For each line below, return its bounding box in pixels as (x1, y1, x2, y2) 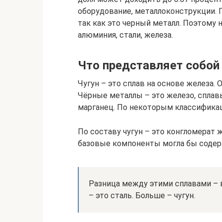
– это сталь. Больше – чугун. (89, 191, 195, 200)
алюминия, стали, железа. (78, 30, 173, 40)
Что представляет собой (78, 58, 220, 72)
